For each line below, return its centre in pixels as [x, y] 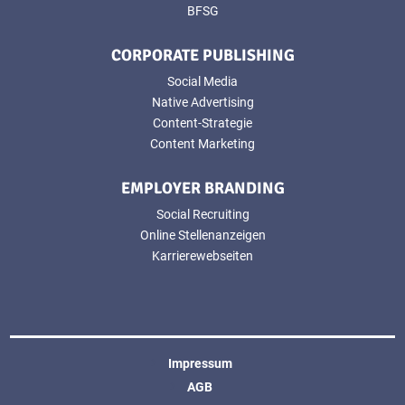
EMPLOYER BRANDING [202, 188]
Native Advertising [202, 102]
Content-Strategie [202, 122]
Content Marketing [202, 143]
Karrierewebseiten [202, 255]
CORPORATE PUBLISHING [202, 55]
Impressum [200, 363]
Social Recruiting [202, 214]
